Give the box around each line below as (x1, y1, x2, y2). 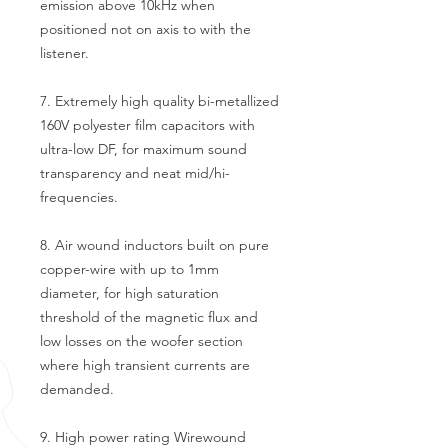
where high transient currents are (40, 356, 250, 374)
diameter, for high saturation (40, 284, 219, 302)
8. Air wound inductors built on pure (40, 236, 269, 254)
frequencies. (40, 188, 118, 206)
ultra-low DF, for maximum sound (40, 140, 247, 158)
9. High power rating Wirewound (40, 428, 246, 446)
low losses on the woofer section (40, 332, 243, 350)
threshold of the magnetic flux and (40, 308, 258, 326)
